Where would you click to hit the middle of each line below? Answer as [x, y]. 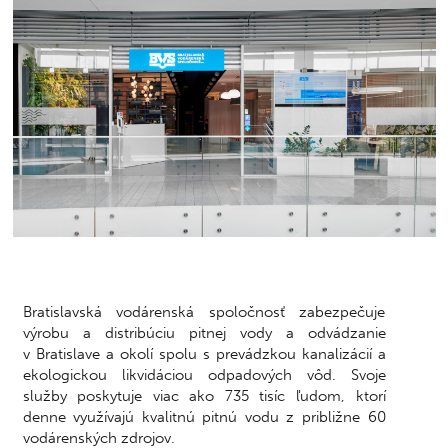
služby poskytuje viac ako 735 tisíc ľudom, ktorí [204, 395]
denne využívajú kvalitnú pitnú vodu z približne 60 [204, 416]
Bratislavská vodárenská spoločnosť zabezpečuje [204, 311]
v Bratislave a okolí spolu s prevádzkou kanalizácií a [204, 353]
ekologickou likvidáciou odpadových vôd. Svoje [204, 374]
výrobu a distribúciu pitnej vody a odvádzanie [204, 332]
